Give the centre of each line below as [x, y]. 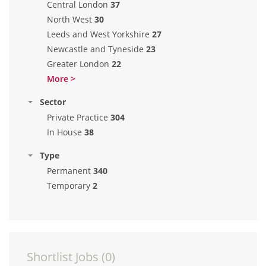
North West [69, 19]
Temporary [69, 186]
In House [64, 132]
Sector [53, 102]
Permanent [69, 171]
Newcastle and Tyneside [95, 49]
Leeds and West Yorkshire [98, 34]
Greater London [78, 64]
